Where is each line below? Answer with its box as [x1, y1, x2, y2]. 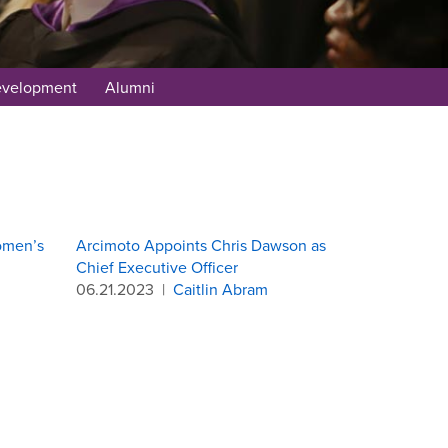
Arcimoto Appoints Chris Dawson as [76, 234, 326, 256]
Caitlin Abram [173, 278, 268, 300]
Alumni [104, 76, 155, 98]
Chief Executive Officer [76, 256, 238, 278]
